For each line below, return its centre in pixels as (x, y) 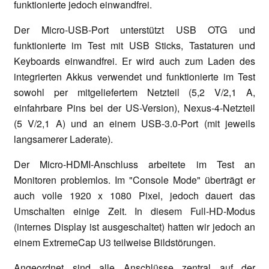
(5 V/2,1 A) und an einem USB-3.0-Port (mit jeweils (134, 123)
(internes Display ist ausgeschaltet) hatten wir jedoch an (134, 226)
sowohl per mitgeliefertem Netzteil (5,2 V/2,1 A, (134, 92)
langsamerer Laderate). (63, 139)
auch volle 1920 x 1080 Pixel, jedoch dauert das (134, 195)
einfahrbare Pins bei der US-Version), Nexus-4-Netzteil (134, 107)
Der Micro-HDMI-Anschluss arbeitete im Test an (134, 164)
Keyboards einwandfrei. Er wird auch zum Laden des (134, 61)
